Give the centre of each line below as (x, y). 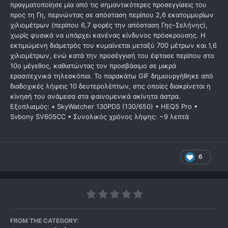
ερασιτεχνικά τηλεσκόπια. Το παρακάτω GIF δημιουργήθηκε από (112, 76)
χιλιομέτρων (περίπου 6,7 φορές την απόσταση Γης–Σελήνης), (109, 25)
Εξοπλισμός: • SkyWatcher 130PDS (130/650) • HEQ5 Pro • (104, 107)
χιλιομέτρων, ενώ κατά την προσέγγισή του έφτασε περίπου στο (112, 56)
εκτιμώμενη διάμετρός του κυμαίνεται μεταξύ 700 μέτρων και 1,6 (113, 46)
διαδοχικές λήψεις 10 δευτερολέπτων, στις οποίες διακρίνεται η (110, 86)
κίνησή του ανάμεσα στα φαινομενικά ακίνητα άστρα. (95, 96)
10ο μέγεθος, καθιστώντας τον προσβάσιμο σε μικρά (93, 66)
